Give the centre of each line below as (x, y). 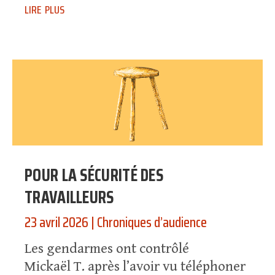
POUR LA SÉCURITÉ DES (94, 175)
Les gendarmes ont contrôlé (107, 249)
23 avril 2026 (56, 223)
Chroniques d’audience (152, 223)
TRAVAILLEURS (69, 197)
